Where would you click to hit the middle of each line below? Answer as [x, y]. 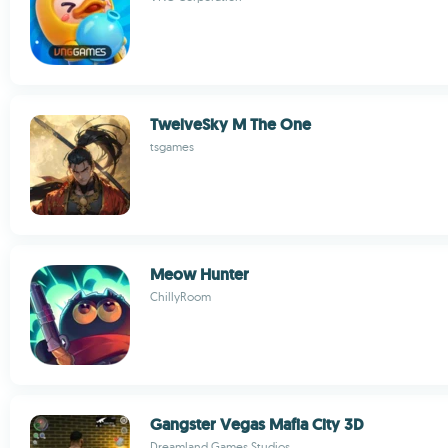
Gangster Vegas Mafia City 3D [256, 424]
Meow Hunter [199, 274]
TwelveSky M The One [230, 124]
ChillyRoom [180, 296]
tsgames [172, 146]
